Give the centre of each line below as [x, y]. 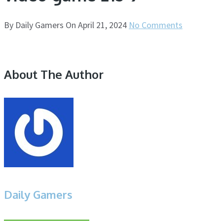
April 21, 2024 [102, 25]
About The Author [54, 74]
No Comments [156, 25]
